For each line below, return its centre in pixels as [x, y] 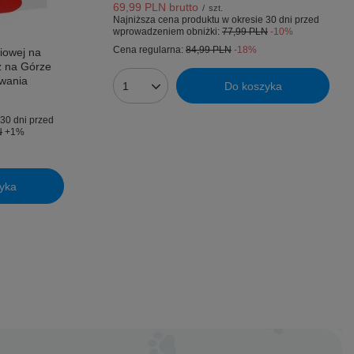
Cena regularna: [149, 50]
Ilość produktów [163, 92]
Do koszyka [253, 86]
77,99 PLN [245, 32]
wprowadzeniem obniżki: [168, 32]
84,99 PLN [209, 50]
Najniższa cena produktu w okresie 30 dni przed [216, 20]
